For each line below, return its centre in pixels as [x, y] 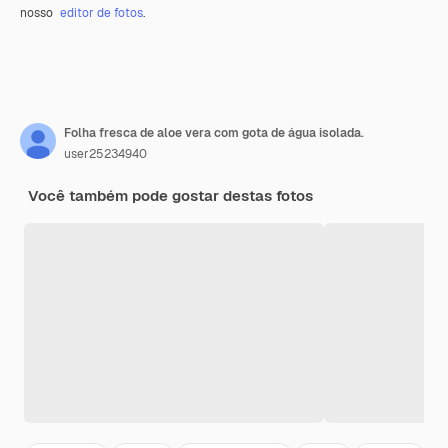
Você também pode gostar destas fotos [170, 195]
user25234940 [105, 153]
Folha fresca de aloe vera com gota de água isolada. [214, 132]
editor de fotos [101, 12]
